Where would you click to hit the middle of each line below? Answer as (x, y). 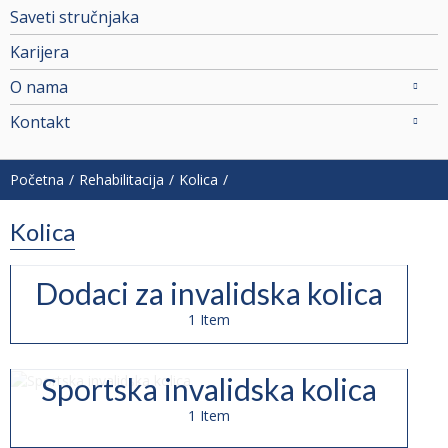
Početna (37, 179)
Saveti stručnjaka (74, 16)
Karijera (39, 51)
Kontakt (40, 121)
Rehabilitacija (121, 179)
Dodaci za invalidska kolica (209, 292)
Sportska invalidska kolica (209, 388)
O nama (39, 86)
